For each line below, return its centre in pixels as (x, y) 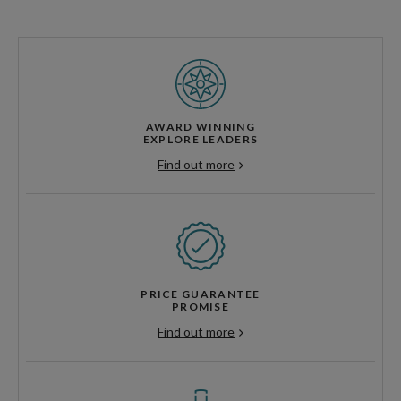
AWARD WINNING (200, 127)
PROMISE (200, 307)
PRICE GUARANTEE (200, 294)
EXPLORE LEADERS (200, 140)
